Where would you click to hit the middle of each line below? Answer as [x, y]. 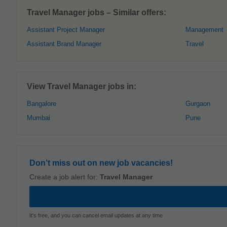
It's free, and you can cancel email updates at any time [96, 215]
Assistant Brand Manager [64, 44]
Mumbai [39, 118]
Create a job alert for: [65, 177]
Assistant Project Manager [66, 30]
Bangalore [42, 104]
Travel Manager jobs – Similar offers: [97, 12]
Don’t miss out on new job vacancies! [101, 163]
